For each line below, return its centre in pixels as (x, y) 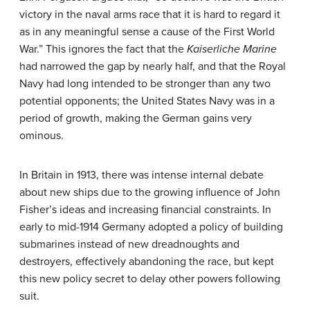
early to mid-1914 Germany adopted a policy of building (151, 227)
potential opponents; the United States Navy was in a (147, 101)
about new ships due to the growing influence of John (150, 193)
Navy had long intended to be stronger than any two (145, 84)
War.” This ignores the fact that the (102, 49)
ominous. (42, 136)
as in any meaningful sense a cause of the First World (147, 32)
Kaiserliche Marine (230, 49)
